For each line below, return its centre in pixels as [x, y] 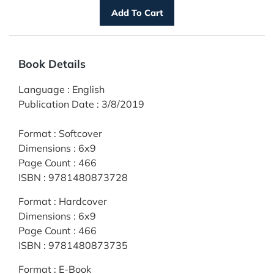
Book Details [52, 64]
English [88, 89]
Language [42, 89]
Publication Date [56, 104]
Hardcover [83, 201]
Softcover [80, 133]
